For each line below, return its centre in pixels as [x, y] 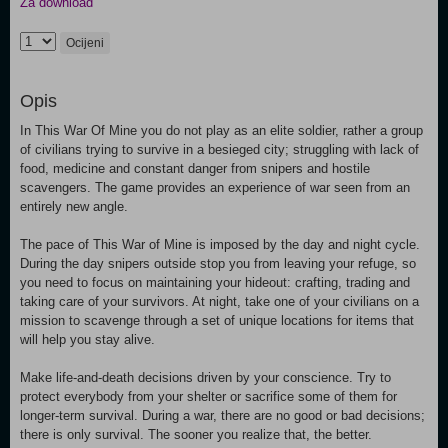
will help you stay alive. [87, 339]
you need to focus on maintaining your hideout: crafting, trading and [215, 282]
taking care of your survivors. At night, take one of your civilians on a [219, 301]
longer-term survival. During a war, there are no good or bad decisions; [222, 415]
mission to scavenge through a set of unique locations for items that [217, 320]
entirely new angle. [74, 206]
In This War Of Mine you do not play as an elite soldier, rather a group [221, 130]
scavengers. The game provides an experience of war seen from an [215, 187]
